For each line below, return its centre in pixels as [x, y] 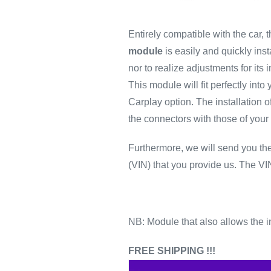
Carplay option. [161, 102]
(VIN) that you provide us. [182, 165]
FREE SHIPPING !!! [171, 250]
